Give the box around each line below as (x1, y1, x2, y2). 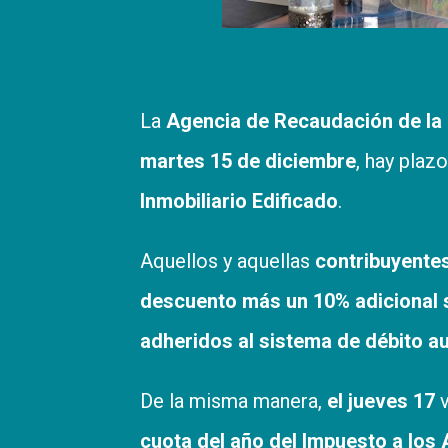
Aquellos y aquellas (140, 248, 315, 273)
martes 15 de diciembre (140, 148, 356, 173)
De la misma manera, (140, 388, 327, 413)
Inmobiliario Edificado (140, 188, 338, 213)
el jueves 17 (327, 388, 435, 413)
